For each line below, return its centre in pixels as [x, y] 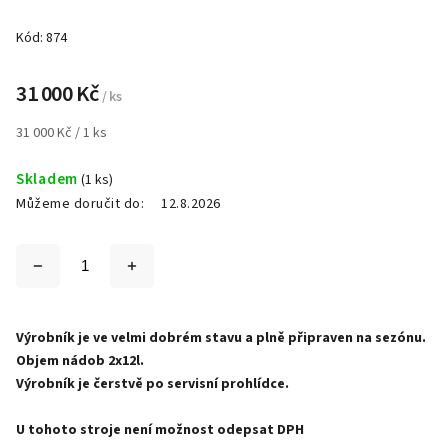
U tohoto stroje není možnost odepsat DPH [160, 430]
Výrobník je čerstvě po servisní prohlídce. [152, 384]
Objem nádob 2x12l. [80, 361]
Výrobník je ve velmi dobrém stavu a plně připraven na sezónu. [221, 338]
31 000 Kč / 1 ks [61, 133]
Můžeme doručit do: [80, 204]
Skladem [47, 179]
